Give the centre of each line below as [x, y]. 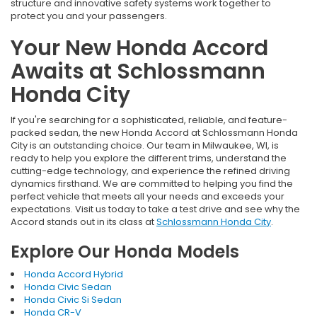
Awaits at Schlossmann [138, 72]
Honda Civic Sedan [68, 287]
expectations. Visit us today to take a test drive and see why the [155, 209]
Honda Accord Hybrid [74, 275]
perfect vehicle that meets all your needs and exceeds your [148, 197]
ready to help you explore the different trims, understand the [149, 158]
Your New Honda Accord [139, 48]
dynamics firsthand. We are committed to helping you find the [152, 184]
